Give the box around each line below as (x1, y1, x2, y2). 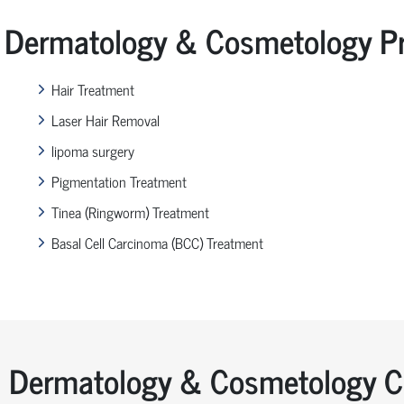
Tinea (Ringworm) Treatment (50, 199, 209, 224)
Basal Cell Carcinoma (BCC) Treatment (50, 230, 263, 254)
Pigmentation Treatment (50, 169, 187, 193)
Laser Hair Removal (50, 107, 160, 132)
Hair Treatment (50, 77, 134, 101)
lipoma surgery (50, 138, 134, 162)
